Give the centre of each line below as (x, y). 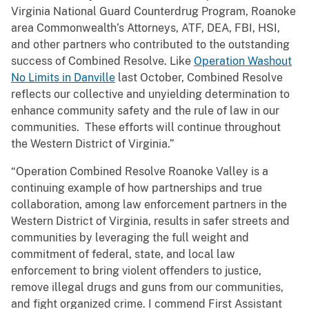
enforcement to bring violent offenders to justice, (136, 271)
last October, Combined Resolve (199, 78)
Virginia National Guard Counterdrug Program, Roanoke (153, 12)
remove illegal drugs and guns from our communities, (147, 288)
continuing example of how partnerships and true (137, 188)
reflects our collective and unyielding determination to (150, 94)
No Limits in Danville (63, 78)
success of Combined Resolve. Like (102, 61)
